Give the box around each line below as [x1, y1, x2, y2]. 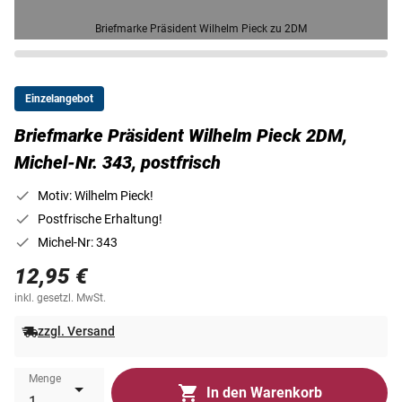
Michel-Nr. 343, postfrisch [14, 152, 221, 173]
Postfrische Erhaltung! [38, 212, 162, 226]
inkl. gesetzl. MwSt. [14, 292, 106, 304]
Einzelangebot [25, 92, 93, 105]
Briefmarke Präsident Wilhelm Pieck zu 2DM [95, 22, 307, 35]
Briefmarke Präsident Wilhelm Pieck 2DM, [14, 125, 347, 146]
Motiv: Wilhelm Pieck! [38, 188, 153, 203]
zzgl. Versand [38, 324, 115, 338]
